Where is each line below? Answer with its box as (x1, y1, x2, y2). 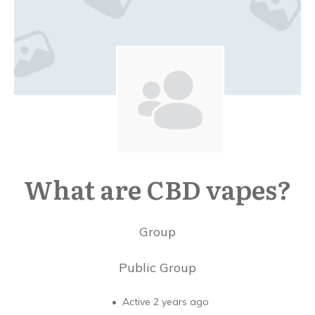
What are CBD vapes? (23, 169, 292, 207)
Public (119, 259, 156, 276)
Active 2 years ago (120, 295, 209, 308)
